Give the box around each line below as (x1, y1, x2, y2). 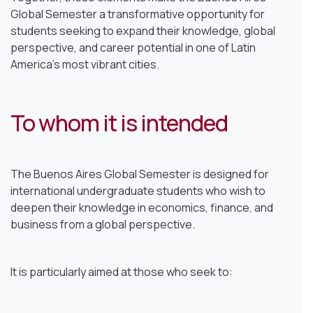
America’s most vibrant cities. (10, 56, 159, 72)
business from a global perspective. (10, 216, 195, 232)
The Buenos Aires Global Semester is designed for (10, 166, 269, 182)
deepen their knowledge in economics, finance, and (10, 199, 273, 215)
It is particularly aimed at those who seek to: (10, 263, 233, 279)
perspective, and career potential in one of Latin (10, 39, 256, 55)
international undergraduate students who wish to (10, 182, 265, 198)
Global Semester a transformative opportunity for (10, 6, 265, 22)
